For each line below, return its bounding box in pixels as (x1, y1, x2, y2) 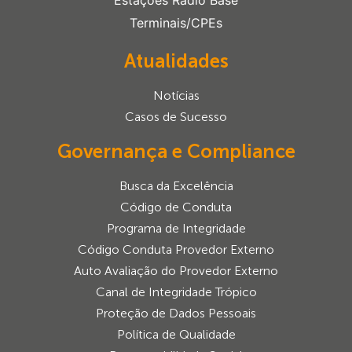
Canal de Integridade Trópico (95, 284, 257, 300)
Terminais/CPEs (130, 15, 222, 31)
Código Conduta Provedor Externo (78, 242, 274, 258)
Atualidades (123, 49, 229, 73)
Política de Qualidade (116, 327, 236, 343)
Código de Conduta (120, 200, 232, 215)
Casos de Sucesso (125, 109, 227, 125)
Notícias (152, 88, 200, 104)
